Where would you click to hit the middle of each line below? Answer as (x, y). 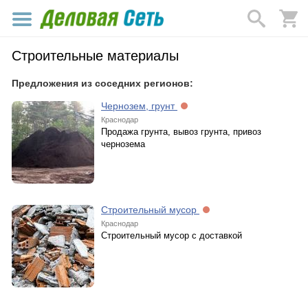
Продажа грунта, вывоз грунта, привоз (181, 132)
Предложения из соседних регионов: (102, 83)
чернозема (123, 144)
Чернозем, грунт (139, 106)
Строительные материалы (95, 56)
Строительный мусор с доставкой (172, 235)
